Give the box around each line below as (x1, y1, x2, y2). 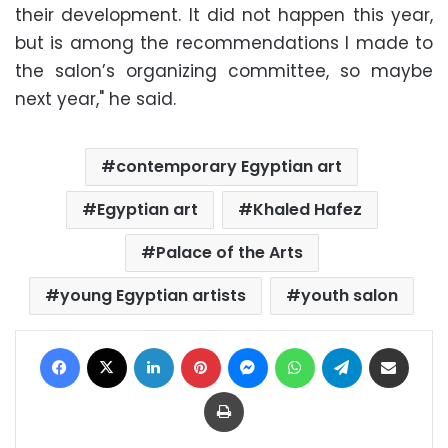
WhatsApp (313, 336, 382, 356)
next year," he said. (15, 86, 176, 111)
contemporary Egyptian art (116, 154, 342, 178)
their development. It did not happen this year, (15, 2, 433, 27)
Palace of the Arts (155, 240, 303, 264)
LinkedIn (172, 336, 225, 356)
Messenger (266, 336, 341, 356)
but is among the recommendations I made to (15, 30, 433, 55)
